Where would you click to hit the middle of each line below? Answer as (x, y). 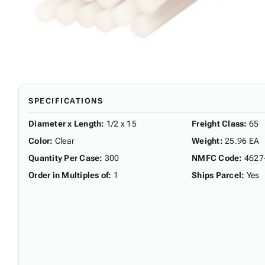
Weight (206, 140)
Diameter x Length (65, 123)
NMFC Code (216, 158)
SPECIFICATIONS (66, 101)
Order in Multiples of (69, 175)
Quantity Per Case (64, 158)
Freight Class (218, 123)
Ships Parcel (216, 175)
